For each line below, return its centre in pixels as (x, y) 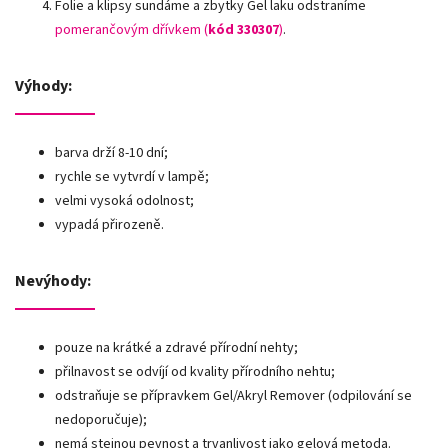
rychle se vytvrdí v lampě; (132, 176)
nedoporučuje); (101, 419)
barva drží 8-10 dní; (111, 152)
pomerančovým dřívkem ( (131, 29)
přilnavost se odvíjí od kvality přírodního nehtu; (195, 371)
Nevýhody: (53, 280)
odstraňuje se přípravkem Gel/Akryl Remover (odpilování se (233, 395)
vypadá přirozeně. (109, 224)
